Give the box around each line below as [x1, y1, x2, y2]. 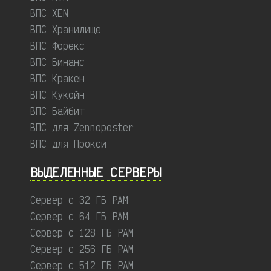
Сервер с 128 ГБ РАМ [30, 226, 134, 240]
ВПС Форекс [30, 39, 85, 53]
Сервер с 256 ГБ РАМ [30, 243, 134, 256]
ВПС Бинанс [30, 56, 85, 69]
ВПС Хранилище [30, 23, 101, 36]
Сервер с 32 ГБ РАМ [30, 194, 128, 207]
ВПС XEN [30, 7, 68, 20]
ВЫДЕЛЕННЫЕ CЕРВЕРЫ [30, 164, 161, 181]
